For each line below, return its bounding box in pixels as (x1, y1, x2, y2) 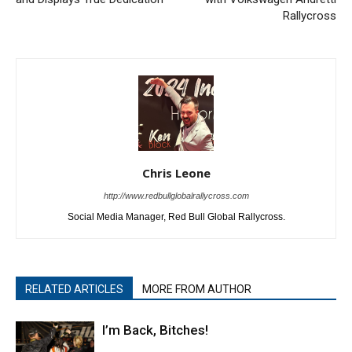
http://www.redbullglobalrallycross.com (103, 190, 249, 200)
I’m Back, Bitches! (102, 321, 208, 338)
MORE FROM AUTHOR (142, 282, 251, 295)
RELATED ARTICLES (25, 282, 123, 295)
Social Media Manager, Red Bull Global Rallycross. (67, 211, 285, 222)
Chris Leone (141, 164, 211, 181)
